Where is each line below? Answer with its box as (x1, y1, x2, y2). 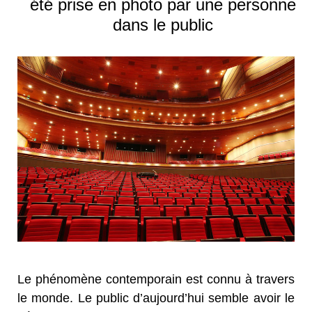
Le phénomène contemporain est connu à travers (17, 272, 295, 286)
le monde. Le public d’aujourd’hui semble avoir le (17, 290, 295, 305)
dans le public (113, 15, 213, 35)
